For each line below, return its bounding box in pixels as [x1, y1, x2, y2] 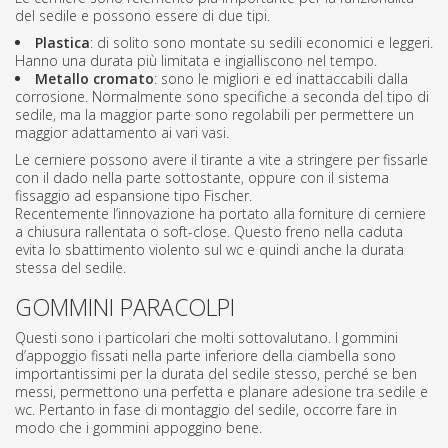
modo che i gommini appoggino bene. [15, 418, 262, 438]
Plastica [35, 33, 90, 53]
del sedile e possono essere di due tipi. [15, 6, 270, 26]
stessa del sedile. [15, 258, 126, 278]
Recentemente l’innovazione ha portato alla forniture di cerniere [15, 204, 426, 224]
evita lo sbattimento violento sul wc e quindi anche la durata [15, 240, 404, 260]
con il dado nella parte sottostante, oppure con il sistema [15, 168, 389, 188]
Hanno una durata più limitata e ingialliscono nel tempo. [15, 51, 377, 71]
